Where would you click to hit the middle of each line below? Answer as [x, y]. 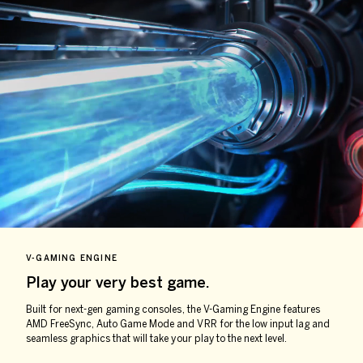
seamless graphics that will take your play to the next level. [156, 339]
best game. [170, 283]
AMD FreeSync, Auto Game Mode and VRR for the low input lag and [178, 325]
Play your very [78, 283]
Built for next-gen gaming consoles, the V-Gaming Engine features [173, 310]
